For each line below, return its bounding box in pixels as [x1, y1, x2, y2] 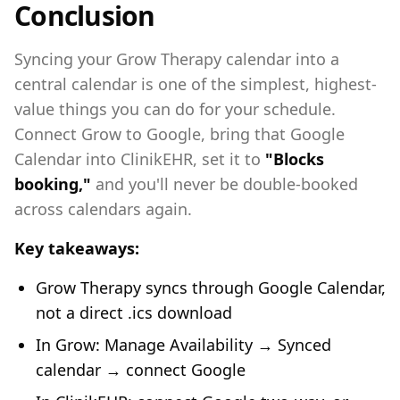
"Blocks [265, 148, 324, 170]
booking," [14, 173, 91, 195]
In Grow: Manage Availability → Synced [36, 334, 331, 355]
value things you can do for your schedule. [14, 98, 336, 120]
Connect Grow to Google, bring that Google [14, 123, 345, 145]
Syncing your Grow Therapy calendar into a [14, 48, 339, 70]
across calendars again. [14, 198, 192, 220]
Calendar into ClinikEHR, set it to [14, 148, 265, 170]
